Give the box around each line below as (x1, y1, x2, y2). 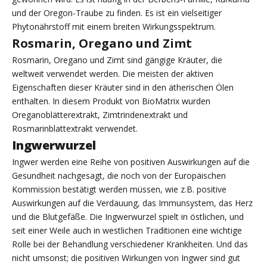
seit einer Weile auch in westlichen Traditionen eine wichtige (12, 225, 242, 237)
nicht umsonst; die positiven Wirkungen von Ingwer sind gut (12, 252, 240, 264)
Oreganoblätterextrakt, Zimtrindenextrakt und (12, 109, 188, 121)
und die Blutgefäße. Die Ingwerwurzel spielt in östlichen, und (12, 211, 244, 223)
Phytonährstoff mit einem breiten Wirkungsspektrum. (12, 21, 216, 33)
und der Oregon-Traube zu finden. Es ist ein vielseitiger (12, 7, 222, 19)
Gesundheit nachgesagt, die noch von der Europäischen (12, 170, 226, 182)
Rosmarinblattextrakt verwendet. (12, 123, 138, 135)
